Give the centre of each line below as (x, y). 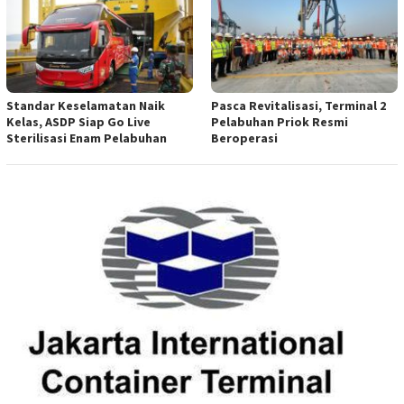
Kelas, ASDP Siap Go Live (78, 121)
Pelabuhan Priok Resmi (280, 121)
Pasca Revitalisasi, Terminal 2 (298, 105)
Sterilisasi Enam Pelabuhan (87, 138)
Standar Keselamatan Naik (86, 105)
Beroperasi (244, 138)
